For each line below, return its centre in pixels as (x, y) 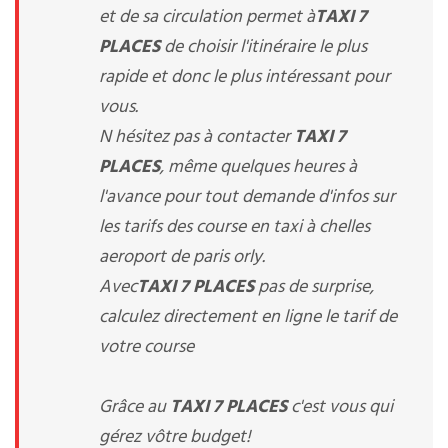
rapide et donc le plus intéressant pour (244, 77)
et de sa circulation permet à (207, 17)
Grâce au (134, 407)
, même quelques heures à (258, 167)
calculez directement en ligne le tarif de (248, 317)
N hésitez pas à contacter (196, 137)
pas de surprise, (314, 287)
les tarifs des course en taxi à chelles (234, 227)
